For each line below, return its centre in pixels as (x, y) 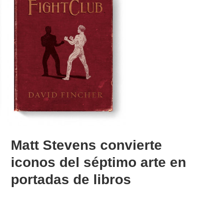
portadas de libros (71, 179)
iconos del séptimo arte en (99, 162)
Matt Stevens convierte (87, 145)
